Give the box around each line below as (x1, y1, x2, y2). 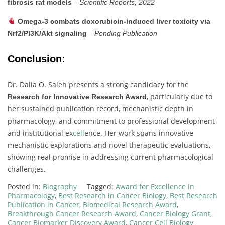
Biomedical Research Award (83, 199, 177, 209)
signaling (55, 29, 87, 37)
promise (53, 152, 82, 162)
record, (96, 103, 122, 114)
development (171, 116, 215, 126)
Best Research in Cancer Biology (58, 190, 166, 200)
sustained (21, 103, 56, 114)
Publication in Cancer (8, 199, 79, 209)
